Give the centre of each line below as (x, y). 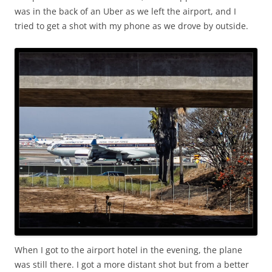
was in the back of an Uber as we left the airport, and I (125, 12)
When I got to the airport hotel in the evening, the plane (128, 250)
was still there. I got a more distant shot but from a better (132, 265)
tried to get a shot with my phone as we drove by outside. (131, 26)
